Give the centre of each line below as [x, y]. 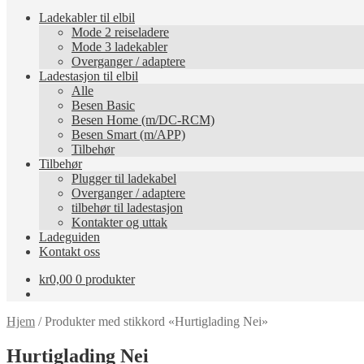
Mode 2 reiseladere [120, 32]
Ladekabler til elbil [87, 17]
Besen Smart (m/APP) [128, 134]
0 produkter [105, 279]
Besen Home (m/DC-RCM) [143, 119]
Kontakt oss [69, 251]
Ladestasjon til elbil [89, 76]
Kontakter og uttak [119, 222]
